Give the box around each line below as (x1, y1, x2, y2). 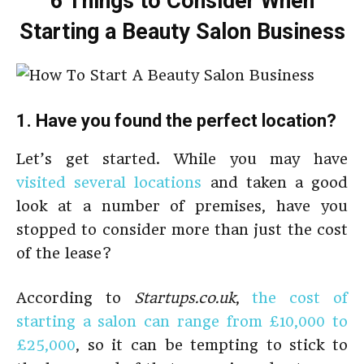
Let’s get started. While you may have (16, 150, 348, 167)
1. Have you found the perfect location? (16, 110, 336, 131)
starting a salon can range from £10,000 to (16, 313, 348, 330)
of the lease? (16, 245, 112, 262)
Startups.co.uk (133, 289, 236, 306)
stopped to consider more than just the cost (16, 221, 348, 238)
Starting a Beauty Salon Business (19, 19, 345, 45)
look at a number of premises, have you (16, 197, 348, 214)
